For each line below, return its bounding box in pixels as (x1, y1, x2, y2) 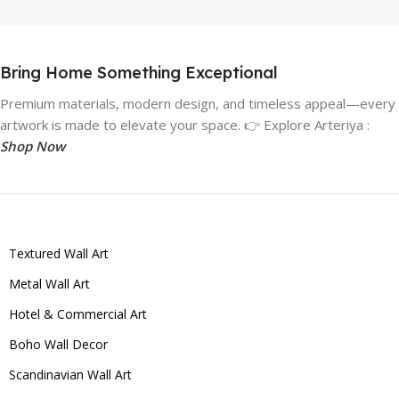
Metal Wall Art (9, 274, 90, 292)
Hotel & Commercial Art (9, 305, 147, 322)
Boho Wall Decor (9, 335, 108, 353)
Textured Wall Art (9, 244, 109, 262)
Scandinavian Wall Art (9, 365, 132, 383)
